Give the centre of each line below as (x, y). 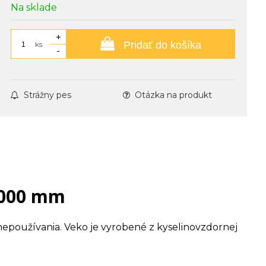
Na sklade (34, 7)
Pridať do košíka (161, 45)
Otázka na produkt (174, 95)
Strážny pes (48, 95)
